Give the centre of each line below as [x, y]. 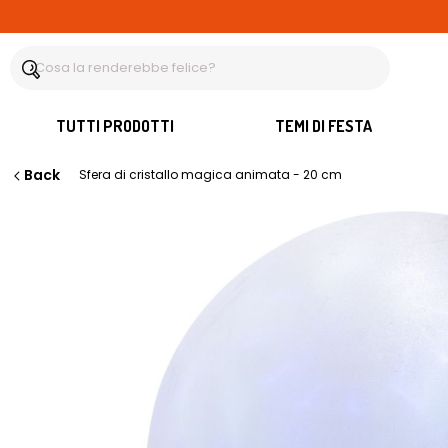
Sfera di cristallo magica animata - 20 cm [210, 174]
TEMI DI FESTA [323, 125]
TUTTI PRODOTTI [114, 125]
